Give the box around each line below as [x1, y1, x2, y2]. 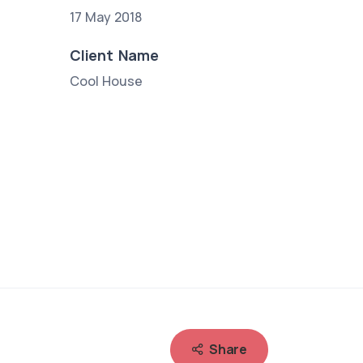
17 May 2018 [70, 7, 143, 26]
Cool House [70, 71, 143, 90]
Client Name [70, 45, 159, 65]
